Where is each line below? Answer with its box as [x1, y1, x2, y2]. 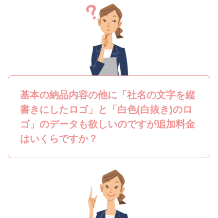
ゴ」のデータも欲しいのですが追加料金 [20, 118, 195, 129]
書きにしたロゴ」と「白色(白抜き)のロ [20, 104, 192, 115]
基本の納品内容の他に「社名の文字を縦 [20, 89, 195, 100]
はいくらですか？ [20, 133, 98, 144]
